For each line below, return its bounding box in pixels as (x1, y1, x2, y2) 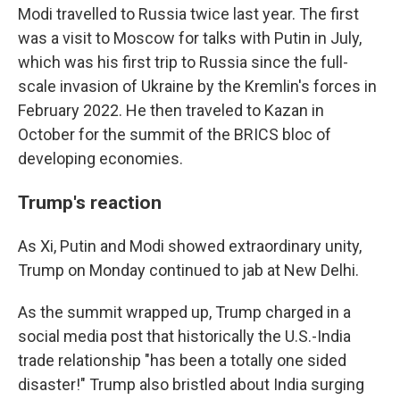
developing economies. (18, 149, 183, 168)
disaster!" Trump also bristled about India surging (18, 375, 364, 394)
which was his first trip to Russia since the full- (18, 53, 348, 71)
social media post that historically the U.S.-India (18, 327, 351, 346)
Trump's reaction (18, 191, 162, 213)
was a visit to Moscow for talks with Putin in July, (18, 29, 362, 47)
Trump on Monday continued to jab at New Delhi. (18, 261, 359, 279)
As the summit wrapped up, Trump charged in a (18, 303, 351, 321)
